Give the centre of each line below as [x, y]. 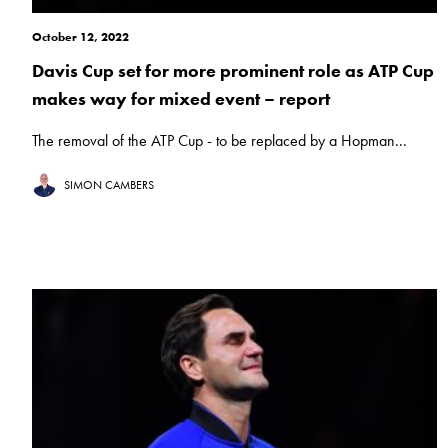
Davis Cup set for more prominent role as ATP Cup [233, 71]
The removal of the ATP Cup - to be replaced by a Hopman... [219, 141]
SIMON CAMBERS [109, 185]
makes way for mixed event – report [181, 99]
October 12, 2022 [80, 37]
